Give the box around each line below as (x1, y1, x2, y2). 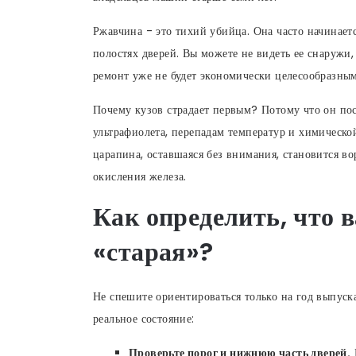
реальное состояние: (93, 310, 195, 327)
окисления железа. (93, 168, 187, 184)
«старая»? (93, 233, 214, 269)
